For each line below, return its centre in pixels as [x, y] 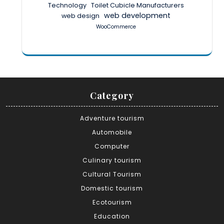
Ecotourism [112, 202]
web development [137, 16]
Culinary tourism [112, 160]
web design [80, 16]
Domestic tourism [112, 188]
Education [112, 216]
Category [112, 96]
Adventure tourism [112, 118]
